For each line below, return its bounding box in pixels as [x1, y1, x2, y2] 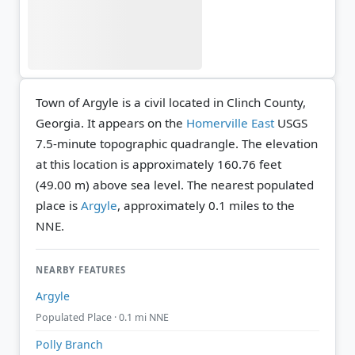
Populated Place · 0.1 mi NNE [36, 311, 169, 325]
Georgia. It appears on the [36, 114, 186, 131]
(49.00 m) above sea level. [36, 176, 184, 193]
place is [36, 197, 81, 213]
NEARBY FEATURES [36, 263, 126, 276]
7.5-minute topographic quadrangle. [36, 135, 242, 151]
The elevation [242, 135, 318, 151]
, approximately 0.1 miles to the [117, 197, 295, 213]
